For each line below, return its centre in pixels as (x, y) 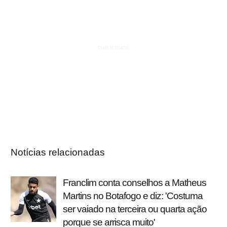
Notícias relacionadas (58, 153)
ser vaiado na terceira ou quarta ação (135, 209)
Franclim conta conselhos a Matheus (135, 183)
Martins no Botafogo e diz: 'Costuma (133, 196)
